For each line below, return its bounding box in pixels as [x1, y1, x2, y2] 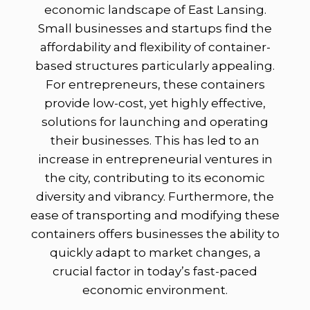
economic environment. [82, 283, 228, 298]
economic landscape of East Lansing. [44, 3, 266, 17]
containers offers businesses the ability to [30, 227, 280, 241]
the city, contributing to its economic [45, 171, 265, 185]
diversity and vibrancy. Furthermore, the [36, 190, 274, 204]
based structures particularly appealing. [35, 59, 275, 73]
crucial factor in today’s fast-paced [53, 264, 257, 279]
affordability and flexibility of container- [39, 40, 271, 55]
